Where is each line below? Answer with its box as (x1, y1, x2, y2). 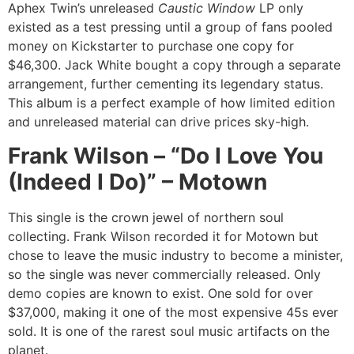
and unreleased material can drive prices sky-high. (8, 114, 309, 130)
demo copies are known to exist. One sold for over (8, 284, 313, 301)
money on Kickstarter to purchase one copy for (8, 38, 294, 55)
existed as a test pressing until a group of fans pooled (8, 19, 333, 36)
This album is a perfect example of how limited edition (8, 95, 335, 111)
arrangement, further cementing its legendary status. (8, 76, 323, 92)
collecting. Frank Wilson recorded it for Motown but (8, 228, 318, 244)
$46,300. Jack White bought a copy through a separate (8, 57, 341, 73)
